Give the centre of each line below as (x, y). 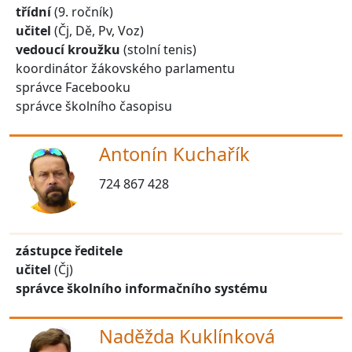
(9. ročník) (82, 11)
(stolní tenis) (158, 49)
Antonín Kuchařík (174, 154)
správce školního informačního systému (142, 288)
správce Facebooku (73, 87)
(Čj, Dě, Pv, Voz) (97, 30)
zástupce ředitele (69, 250)
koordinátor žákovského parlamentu (125, 68)
